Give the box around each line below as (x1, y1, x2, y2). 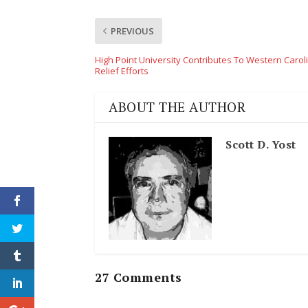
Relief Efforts (95, 65, 148, 78)
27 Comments (95, 269, 182, 286)
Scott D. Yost (225, 137, 296, 153)
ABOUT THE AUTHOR (109, 98, 245, 117)
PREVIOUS (111, 25, 154, 38)
